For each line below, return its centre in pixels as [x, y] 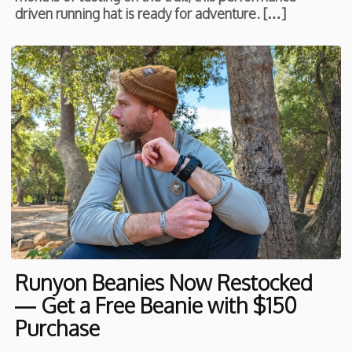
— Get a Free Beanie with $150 [156, 305]
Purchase [58, 328]
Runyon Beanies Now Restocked [164, 282]
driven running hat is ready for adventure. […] [151, 13]
